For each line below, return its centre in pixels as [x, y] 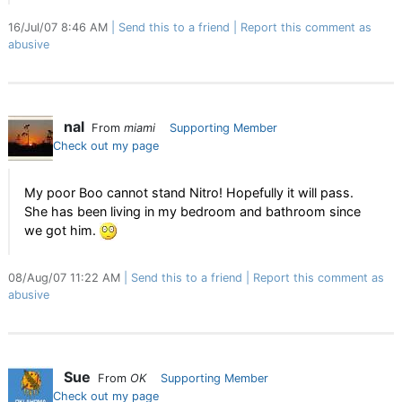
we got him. [62, 230]
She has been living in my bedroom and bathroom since [192, 211]
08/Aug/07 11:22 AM [66, 278]
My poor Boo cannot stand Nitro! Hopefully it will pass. [189, 192]
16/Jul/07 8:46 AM [60, 28]
